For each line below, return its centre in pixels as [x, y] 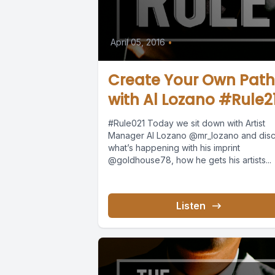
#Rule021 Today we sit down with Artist [187, 123]
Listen [191, 205]
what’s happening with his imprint [174, 147]
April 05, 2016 [138, 42]
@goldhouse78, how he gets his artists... [190, 160]
